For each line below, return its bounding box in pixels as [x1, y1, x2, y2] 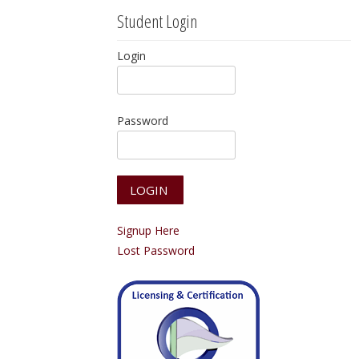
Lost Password [117, 243, 195, 258]
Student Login [117, 9, 197, 33]
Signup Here [117, 223, 179, 238]
